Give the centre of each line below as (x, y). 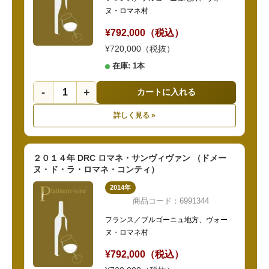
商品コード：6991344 (171, 201)
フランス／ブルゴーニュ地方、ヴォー (166, 220)
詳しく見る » (134, 116)
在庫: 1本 (128, 66)
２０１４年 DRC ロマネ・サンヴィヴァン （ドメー (130, 158)
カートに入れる (166, 92)
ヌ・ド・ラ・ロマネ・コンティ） (96, 170)
